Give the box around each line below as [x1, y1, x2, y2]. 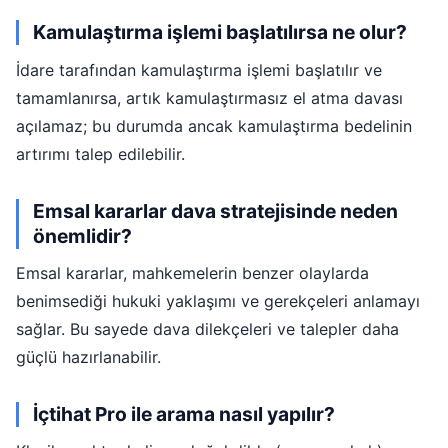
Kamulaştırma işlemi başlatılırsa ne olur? [32, 20, 407, 45]
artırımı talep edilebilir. [16, 143, 185, 164]
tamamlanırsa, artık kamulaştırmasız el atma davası [16, 87, 403, 108]
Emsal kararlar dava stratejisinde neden [32, 198, 398, 223]
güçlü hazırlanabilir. [16, 347, 161, 368]
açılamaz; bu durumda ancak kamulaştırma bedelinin [16, 115, 412, 136]
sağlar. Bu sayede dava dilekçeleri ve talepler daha [16, 319, 399, 340]
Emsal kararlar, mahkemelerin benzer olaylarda [16, 263, 369, 284]
